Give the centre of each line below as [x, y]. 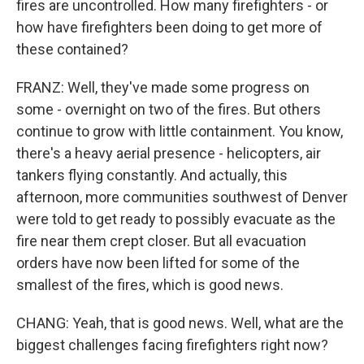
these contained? [72, 49]
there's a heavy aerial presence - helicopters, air [169, 153]
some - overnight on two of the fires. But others [169, 109]
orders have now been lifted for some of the [158, 263]
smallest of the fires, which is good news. [150, 285]
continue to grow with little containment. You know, [180, 131]
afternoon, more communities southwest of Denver [182, 197]
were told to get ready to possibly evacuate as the [176, 219]
